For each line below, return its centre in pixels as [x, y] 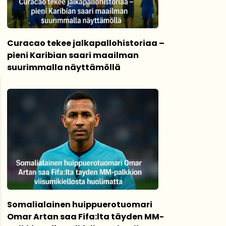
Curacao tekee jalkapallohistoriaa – [86, 43]
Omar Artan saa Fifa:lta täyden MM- [86, 217]
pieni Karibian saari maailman [73, 55]
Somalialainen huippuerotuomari [80, 205]
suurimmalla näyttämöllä [64, 67]
